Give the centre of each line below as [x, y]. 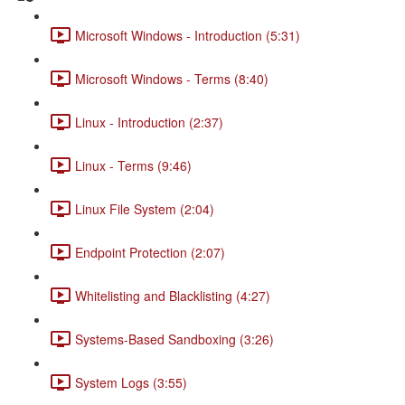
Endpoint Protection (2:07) [150, 252]
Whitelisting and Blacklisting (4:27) [173, 295]
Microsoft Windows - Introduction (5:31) [188, 35]
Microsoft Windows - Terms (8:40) [172, 78]
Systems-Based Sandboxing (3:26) [174, 339]
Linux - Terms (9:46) [133, 165]
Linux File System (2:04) [145, 208]
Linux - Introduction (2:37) [149, 122]
